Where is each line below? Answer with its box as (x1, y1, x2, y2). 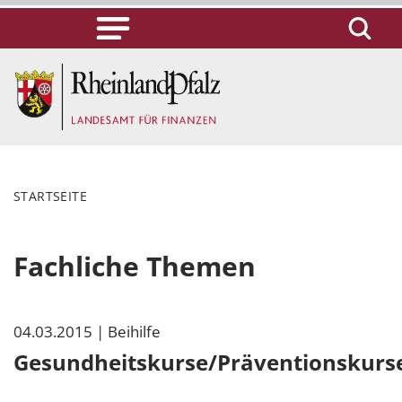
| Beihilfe (96, 320, 161, 342)
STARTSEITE (13, 187, 88, 205)
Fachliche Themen (13, 247, 256, 284)
